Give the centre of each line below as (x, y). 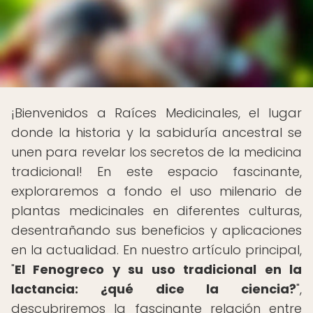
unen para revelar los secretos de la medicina (156, 152)
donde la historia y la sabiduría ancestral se (156, 132)
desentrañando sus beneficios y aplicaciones (156, 230)
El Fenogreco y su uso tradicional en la (158, 269)
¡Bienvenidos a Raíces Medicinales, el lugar (156, 113)
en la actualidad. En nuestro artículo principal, (156, 250)
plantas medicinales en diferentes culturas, (156, 211)
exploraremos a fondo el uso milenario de (156, 191)
